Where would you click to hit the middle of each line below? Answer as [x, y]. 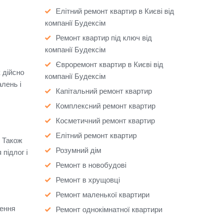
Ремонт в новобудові [91, 165]
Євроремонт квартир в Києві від [110, 64]
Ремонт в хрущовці [88, 180]
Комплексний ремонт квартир [106, 106]
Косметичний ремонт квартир [105, 120]
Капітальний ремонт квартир [104, 91]
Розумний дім [78, 150]
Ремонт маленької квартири [103, 194]
